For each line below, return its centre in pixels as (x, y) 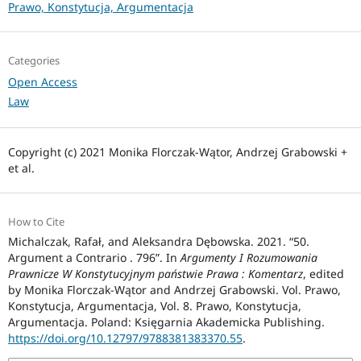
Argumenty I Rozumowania (249, 257)
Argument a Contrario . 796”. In (94, 257)
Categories (33, 60)
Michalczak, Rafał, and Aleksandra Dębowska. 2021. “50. (158, 241)
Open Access (42, 81)
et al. (21, 168)
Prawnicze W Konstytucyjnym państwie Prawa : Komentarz (155, 273)
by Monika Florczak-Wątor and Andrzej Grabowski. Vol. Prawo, (174, 289)
